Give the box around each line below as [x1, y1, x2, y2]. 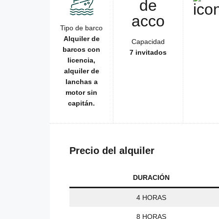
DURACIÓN [133, 174, 170, 182]
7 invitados [130, 48, 167, 57]
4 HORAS [136, 194, 166, 202]
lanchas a [65, 78, 98, 86]
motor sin [66, 88, 97, 97]
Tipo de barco [60, 24, 103, 32]
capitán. [68, 99, 95, 108]
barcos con [63, 45, 100, 54]
